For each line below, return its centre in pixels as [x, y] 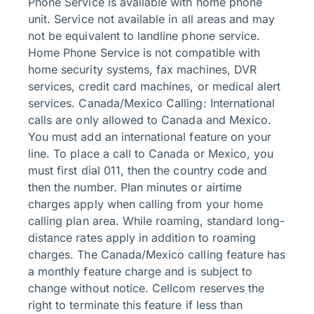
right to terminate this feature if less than [136, 305]
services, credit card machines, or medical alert [155, 87]
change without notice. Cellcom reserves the [146, 288]
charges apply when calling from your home [146, 204]
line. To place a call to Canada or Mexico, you [151, 154]
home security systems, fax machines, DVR [142, 70]
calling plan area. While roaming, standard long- [157, 221]
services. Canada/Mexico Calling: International [152, 103]
